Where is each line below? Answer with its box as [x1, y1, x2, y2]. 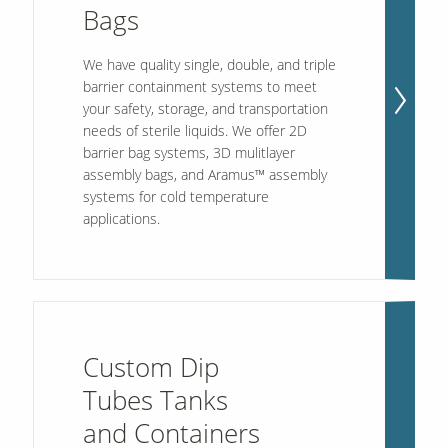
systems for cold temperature [82, 186, 269, 206]
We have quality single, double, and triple [82, 54, 336, 74]
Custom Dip [82, 349, 219, 386]
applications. [82, 208, 160, 228]
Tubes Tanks [82, 382, 228, 419]
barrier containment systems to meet [82, 76, 317, 96]
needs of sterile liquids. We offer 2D [82, 120, 307, 140]
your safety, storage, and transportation [82, 98, 328, 118]
